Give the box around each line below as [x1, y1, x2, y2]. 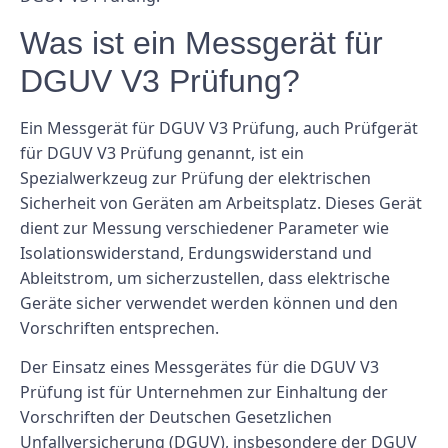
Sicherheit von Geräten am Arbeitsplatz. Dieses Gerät [20, 191, 422, 214]
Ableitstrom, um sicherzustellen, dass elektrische [20, 266, 390, 289]
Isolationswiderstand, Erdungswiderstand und [20, 241, 372, 264]
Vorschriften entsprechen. [20, 316, 219, 339]
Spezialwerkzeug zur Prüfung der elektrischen [20, 166, 371, 189]
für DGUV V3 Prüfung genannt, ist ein [20, 141, 304, 164]
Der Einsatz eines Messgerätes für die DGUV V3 [20, 356, 379, 379]
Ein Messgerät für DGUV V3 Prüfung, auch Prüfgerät [20, 116, 418, 139]
